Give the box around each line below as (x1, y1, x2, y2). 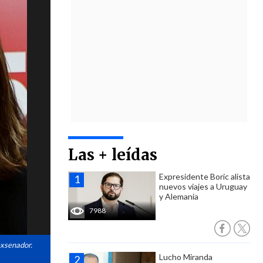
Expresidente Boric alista (159, 171, 250, 181)
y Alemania (159, 191, 198, 201)
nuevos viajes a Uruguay (159, 181, 247, 191)
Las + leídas (68, 145, 157, 164)
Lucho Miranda (159, 252, 213, 262)
